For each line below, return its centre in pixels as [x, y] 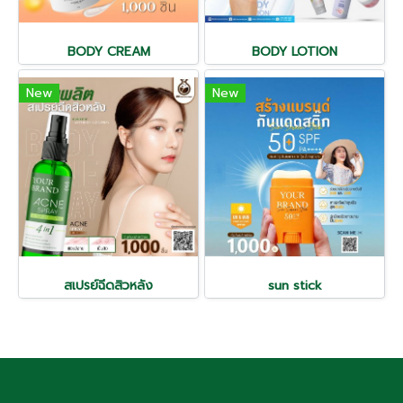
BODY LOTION [295, 51]
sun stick [295, 285]
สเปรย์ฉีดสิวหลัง [108, 285]
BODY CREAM [108, 51]
